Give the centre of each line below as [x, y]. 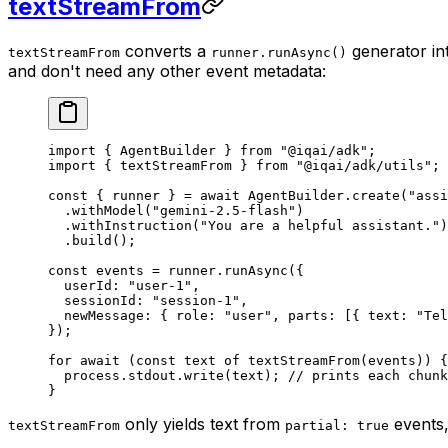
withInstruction [132, 225]
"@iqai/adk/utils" [360, 165]
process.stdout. [116, 375]
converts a [165, 50]
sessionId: [100, 300]
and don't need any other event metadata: [167, 70]
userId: [88, 285]
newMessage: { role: [136, 315]
